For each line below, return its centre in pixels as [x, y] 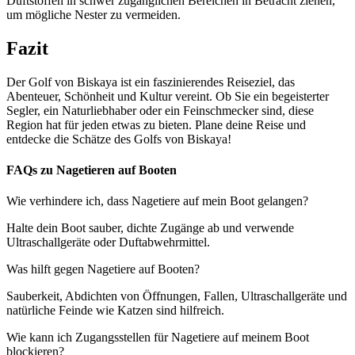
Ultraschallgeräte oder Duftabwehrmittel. [108, 242]
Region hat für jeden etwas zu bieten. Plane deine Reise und [156, 124]
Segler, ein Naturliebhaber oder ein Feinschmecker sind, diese [160, 110]
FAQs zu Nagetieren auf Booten [92, 170]
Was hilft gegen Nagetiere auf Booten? [103, 269]
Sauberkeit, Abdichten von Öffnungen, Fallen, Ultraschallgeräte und [177, 296]
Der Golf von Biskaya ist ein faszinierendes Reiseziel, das [151, 82]
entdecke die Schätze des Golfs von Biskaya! [119, 139]
